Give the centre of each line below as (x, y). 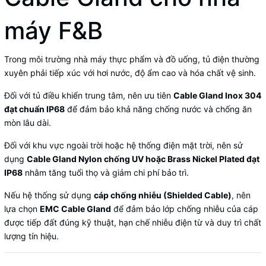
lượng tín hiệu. (31, 236)
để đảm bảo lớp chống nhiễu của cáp (185, 208)
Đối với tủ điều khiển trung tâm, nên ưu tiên (89, 95)
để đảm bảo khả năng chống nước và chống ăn (158, 109)
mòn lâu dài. (28, 122)
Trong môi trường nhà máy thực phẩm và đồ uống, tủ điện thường (132, 59)
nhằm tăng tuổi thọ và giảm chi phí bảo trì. (106, 172)
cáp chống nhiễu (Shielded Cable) (163, 195)
